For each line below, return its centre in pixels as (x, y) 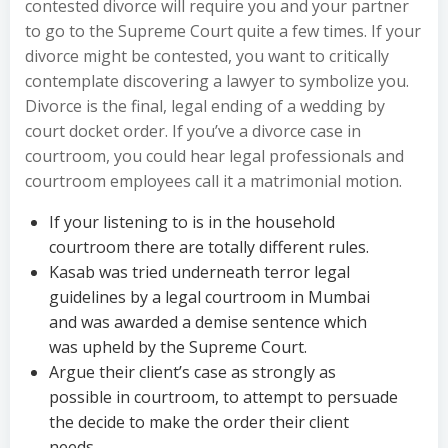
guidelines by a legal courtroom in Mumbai (209, 297)
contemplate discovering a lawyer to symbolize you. (217, 81)
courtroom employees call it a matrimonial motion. (213, 181)
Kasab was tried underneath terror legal (199, 272)
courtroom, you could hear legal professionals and (214, 156)
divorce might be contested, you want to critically (207, 56)
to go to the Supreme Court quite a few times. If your (223, 31)
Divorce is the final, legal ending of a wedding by (205, 106)
